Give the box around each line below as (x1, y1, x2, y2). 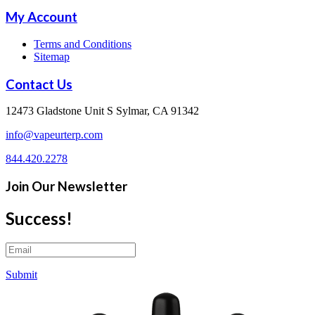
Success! (6, 207, 72, 229)
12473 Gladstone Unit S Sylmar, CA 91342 (6, 105, 199, 117)
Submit (6, 268, 37, 281)
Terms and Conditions (34, 37, 131, 50)
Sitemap (34, 50, 70, 63)
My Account (6, 9, 77, 25)
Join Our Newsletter (6, 178, 127, 194)
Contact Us (6, 76, 72, 92)
